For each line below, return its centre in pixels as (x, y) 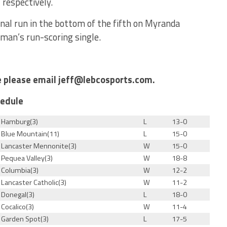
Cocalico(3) (18, 207)
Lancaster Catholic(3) (34, 183)
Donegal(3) (18, 195)
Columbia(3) (20, 171)
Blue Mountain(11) (30, 134)
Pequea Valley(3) (27, 158)
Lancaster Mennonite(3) (39, 146)
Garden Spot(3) (25, 219)
